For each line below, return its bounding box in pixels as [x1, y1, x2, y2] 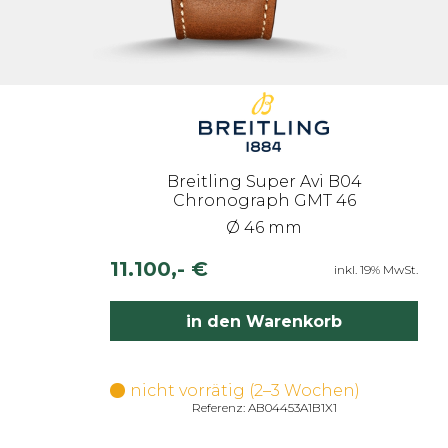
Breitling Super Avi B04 [166, 172, 362, 191]
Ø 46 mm [226, 218, 302, 237]
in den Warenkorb [186, 311, 342, 331]
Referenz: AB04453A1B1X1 [191, 400, 337, 415]
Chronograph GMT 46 [172, 191, 356, 210]
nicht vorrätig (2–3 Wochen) [130, 381, 360, 400]
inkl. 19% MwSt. [334, 261, 418, 277]
